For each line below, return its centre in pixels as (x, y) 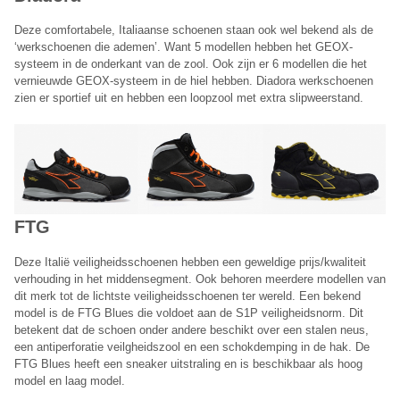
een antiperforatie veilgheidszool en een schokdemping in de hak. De (192, 346)
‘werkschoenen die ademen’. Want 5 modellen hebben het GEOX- (183, 47)
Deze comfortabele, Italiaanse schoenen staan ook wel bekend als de (194, 30)
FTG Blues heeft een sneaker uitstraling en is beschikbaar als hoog (188, 363)
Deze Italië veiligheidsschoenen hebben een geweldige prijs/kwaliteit (190, 262)
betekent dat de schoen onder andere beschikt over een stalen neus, (192, 329)
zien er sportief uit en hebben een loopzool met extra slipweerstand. (189, 98)
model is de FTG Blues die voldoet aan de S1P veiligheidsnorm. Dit (189, 312)
